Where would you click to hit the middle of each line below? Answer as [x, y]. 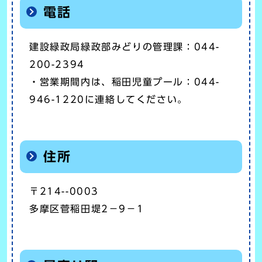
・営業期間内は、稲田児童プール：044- [125, 82]
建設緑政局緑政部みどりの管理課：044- [125, 46]
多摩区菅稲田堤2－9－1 [87, 208]
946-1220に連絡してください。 [108, 99]
